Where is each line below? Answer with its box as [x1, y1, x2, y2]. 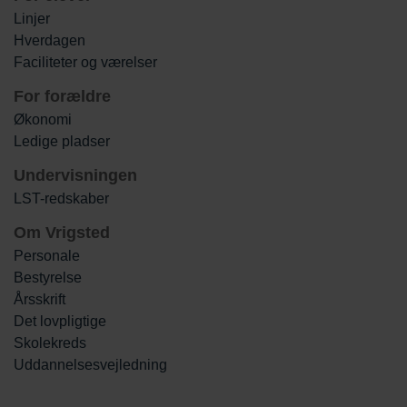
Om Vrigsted [14, 223, 110, 242]
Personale [14, 247, 80, 263]
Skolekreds [14, 334, 86, 351]
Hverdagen [14, 32, 85, 48]
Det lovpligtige [14, 313, 106, 329]
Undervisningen [14, 165, 137, 184]
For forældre [14, 86, 111, 105]
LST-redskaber [14, 190, 109, 206]
